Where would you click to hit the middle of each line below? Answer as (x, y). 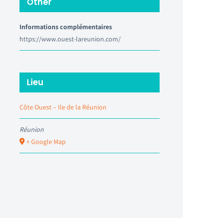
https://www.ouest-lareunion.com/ (70, 39)
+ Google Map (46, 141)
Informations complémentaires (66, 27)
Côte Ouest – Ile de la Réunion (63, 107)
